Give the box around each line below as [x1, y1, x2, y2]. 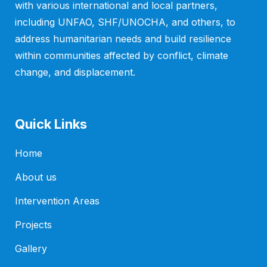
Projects [15, 219, 52, 231]
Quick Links [15, 116, 87, 132]
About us [15, 171, 57, 183]
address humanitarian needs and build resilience [15, 33, 231, 45]
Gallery [15, 243, 47, 254]
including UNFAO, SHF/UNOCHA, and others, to [15, 16, 235, 28]
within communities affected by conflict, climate [15, 49, 228, 61]
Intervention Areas [15, 195, 100, 207]
